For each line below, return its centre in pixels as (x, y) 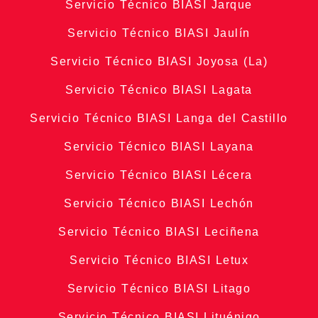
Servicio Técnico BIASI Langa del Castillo (159, 119)
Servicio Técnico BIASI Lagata (159, 90)
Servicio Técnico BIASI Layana (159, 147)
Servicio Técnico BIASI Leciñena (159, 232)
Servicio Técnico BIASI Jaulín (159, 33)
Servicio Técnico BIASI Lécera (159, 175)
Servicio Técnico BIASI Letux (159, 261)
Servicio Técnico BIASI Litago (159, 289)
